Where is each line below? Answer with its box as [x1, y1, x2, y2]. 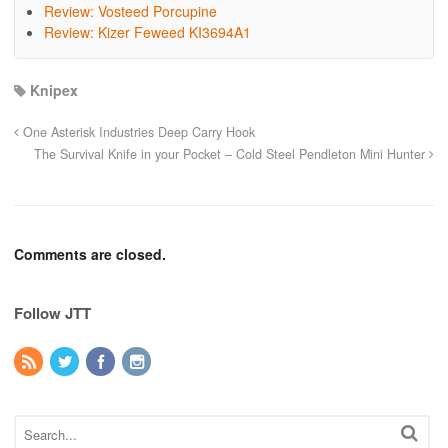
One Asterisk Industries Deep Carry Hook [19, 123, 255, 142]
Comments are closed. [14, 244, 166, 265]
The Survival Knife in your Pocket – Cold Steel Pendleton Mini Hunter [34, 145, 429, 164]
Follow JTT [14, 302, 91, 325]
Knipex [30, 80, 78, 101]
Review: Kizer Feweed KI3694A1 [44, 22, 251, 43]
